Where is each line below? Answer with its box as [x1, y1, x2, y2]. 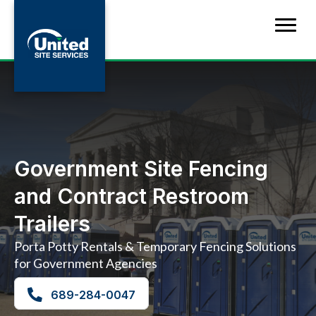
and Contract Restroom [14, 183, 249, 209]
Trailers [14, 211, 90, 236]
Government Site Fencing [14, 156, 268, 181]
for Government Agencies [14, 255, 157, 271]
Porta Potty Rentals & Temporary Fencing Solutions [14, 238, 296, 254]
